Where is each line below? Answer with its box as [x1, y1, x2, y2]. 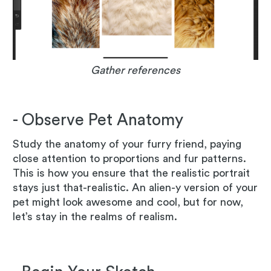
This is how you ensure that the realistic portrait [13, 167, 250, 178]
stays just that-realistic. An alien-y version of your [13, 181, 258, 193]
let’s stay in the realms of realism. [13, 211, 177, 222]
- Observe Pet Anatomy [13, 111, 183, 128]
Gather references [91, 64, 180, 76]
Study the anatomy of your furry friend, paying [13, 138, 241, 149]
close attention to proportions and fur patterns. [13, 152, 246, 164]
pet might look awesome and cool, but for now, [13, 196, 243, 207]
